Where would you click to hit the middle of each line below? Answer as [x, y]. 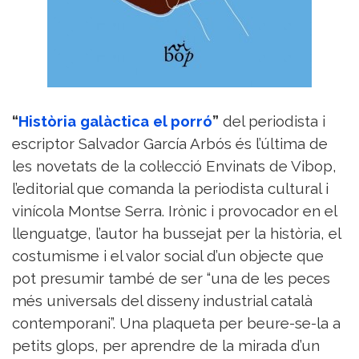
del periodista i [272, 121]
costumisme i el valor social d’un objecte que [168, 256]
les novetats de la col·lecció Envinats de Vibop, [174, 166]
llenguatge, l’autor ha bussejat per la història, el [176, 234]
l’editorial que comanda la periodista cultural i [170, 189]
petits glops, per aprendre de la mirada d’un [166, 346]
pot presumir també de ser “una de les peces [171, 278]
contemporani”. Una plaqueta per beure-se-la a [176, 323]
